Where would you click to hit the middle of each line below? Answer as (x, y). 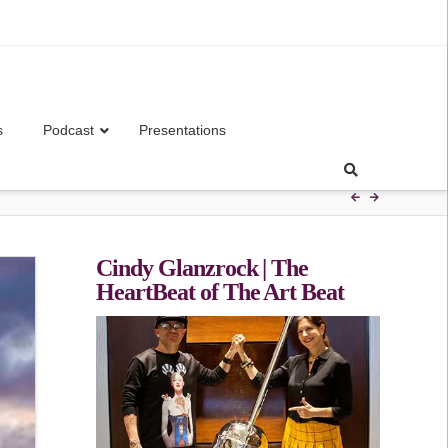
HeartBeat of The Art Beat (220, 292)
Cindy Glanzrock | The (202, 268)
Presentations (183, 129)
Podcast (69, 129)
